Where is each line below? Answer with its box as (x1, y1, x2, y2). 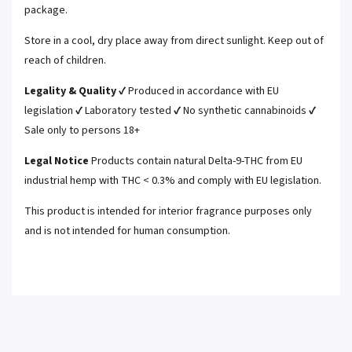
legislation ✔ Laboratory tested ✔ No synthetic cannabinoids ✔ (24, 103, 316, 119)
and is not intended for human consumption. (24, 223, 230, 239)
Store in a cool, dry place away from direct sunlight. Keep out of (24, 33, 324, 49)
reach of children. (24, 53, 106, 68)
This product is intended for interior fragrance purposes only (24, 203, 312, 219)
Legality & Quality (24, 83, 116, 99)
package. (24, 2, 68, 18)
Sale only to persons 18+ (24, 123, 140, 138)
